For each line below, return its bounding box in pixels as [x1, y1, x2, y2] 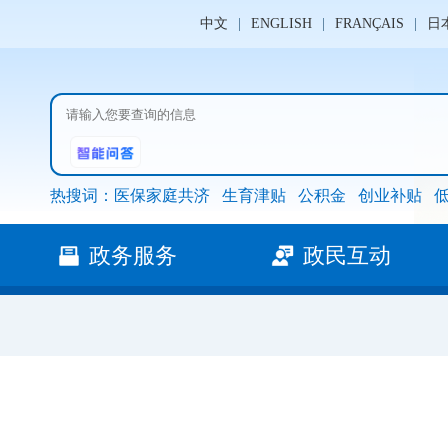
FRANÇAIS [335, 16, 404, 31]
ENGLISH [251, 16, 312, 31]
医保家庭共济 [114, 187, 210, 204]
